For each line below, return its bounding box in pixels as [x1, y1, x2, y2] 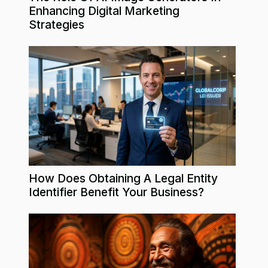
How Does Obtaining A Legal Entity [29, 170, 218, 185]
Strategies [29, 17, 84, 32]
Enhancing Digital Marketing [29, 3, 179, 18]
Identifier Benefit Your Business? [29, 184, 204, 199]
